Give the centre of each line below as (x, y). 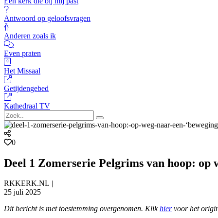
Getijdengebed (26, 88)
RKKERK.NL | (29, 183)
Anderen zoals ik (30, 36)
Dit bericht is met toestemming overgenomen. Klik (82, 209)
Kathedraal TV (27, 106)
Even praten (22, 53)
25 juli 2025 (22, 192)
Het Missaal (22, 71)
